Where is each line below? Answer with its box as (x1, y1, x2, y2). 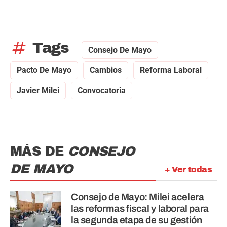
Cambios (90, 65, 122, 75)
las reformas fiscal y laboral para (71, 203, 209, 214)
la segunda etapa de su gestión (71, 215, 202, 226)
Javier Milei (17, 86, 59, 96)
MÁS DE (10, 144, 68, 159)
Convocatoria (78, 86, 126, 96)
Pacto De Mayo (17, 65, 71, 75)
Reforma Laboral (140, 65, 202, 75)
